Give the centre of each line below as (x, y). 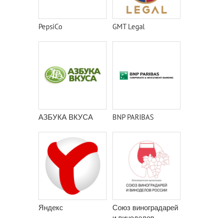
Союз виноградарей (145, 208)
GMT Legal (128, 27)
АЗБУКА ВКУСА (66, 117)
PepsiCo (50, 27)
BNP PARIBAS (133, 117)
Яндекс (51, 208)
